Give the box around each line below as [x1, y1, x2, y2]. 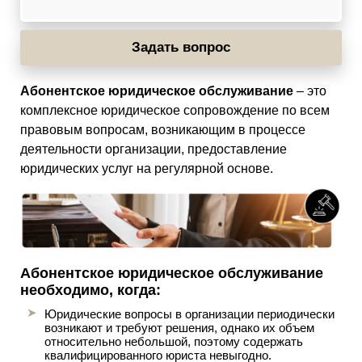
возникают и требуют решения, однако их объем [44, 320, 314, 335]
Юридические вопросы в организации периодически [44, 306, 335, 321]
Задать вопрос [132, 40, 230, 55]
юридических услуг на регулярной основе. [20, 162, 273, 175]
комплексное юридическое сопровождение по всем [20, 103, 330, 117]
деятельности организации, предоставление [20, 142, 287, 156]
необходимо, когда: [20, 281, 161, 298]
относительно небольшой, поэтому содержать [44, 334, 303, 348]
